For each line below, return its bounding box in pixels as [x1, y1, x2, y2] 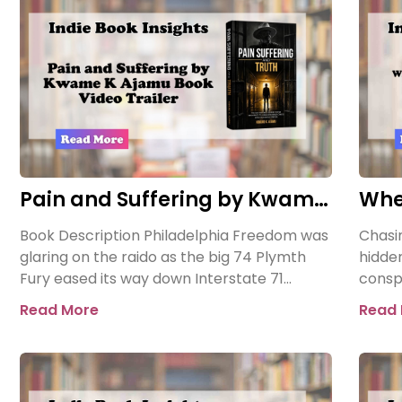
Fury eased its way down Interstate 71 [20, 267, 284, 289]
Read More [20, 299, 99, 320]
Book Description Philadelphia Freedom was [20, 224, 328, 246]
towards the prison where [20, 289, 202, 310]
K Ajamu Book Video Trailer [20, 208, 298, 237]
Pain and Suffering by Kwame [20, 185, 327, 214]
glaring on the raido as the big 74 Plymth [20, 246, 306, 267]
